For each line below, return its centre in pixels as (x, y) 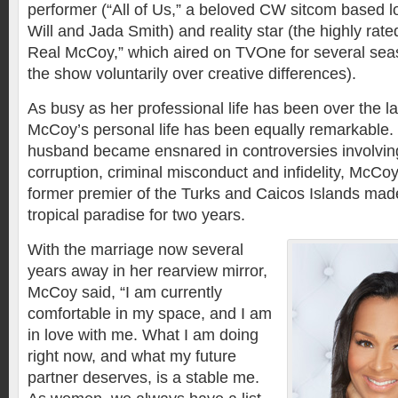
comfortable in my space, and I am (150, 314)
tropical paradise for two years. (136, 215)
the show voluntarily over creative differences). (192, 74)
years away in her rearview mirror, (147, 271)
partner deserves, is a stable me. (143, 378)
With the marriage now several (135, 250)
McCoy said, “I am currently (125, 292)
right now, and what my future (132, 356)
